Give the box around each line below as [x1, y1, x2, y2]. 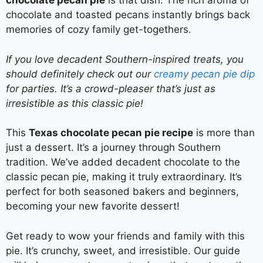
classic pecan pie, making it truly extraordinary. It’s [6, 171, 242, 183]
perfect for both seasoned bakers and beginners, [6, 186, 239, 198]
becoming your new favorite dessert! [6, 200, 180, 213]
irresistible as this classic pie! [6, 97, 143, 109]
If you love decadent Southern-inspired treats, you [6, 53, 244, 65]
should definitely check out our [6, 68, 154, 80]
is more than [193, 127, 255, 139]
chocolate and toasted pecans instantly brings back [6, 9, 250, 21]
